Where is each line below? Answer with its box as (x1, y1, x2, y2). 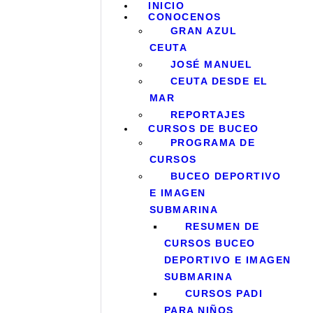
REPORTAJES (170, 109, 246, 121)
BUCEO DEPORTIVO (170, 170, 282, 182)
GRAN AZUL (170, 25, 238, 37)
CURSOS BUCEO (163, 238, 256, 249)
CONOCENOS (148, 11, 221, 23)
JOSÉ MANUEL (170, 59, 253, 71)
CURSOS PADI (184, 288, 263, 300)
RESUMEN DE (184, 221, 260, 233)
